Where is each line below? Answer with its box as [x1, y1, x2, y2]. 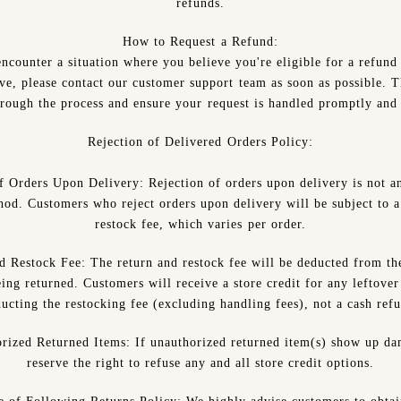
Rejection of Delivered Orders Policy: [88, 135, 313, 149]
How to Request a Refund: [123, 35, 278, 48]
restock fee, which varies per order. [95, 218, 306, 231]
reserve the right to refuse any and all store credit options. [26, 356, 375, 370]
